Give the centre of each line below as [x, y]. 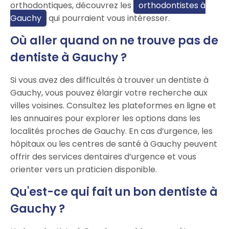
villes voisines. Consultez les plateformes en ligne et [113, 106]
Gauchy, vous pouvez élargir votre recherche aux [109, 93]
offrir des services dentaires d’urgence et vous [103, 157]
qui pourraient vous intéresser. [108, 18]
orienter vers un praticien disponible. [84, 170]
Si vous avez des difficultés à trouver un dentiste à [109, 80]
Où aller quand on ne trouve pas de [114, 41]
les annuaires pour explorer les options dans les [105, 119]
